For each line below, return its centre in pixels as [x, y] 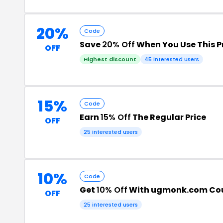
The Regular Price [168, 117]
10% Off [112, 190]
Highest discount [110, 59]
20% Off [118, 45]
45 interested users [172, 59]
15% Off [116, 117]
